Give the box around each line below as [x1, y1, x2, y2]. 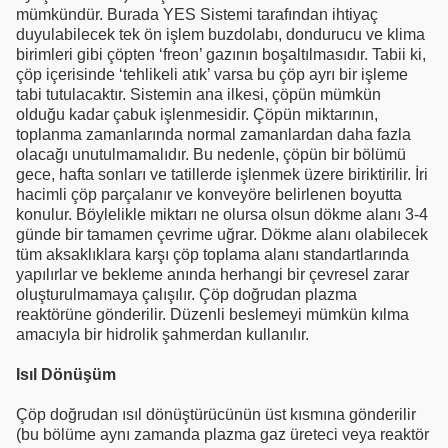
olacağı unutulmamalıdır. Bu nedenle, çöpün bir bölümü [16, 145, 406, 163]
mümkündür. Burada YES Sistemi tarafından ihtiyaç [16, 5, 378, 23]
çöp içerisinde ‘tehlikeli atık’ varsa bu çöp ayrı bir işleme [16, 65, 408, 83]
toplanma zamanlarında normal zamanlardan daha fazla [16, 125, 411, 143]
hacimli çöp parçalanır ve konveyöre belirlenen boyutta [16, 185, 402, 203]
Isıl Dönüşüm [16, 365, 116, 383]
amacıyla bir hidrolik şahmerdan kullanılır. [16, 325, 309, 343]
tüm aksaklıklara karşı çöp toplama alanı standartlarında [16, 245, 409, 263]
